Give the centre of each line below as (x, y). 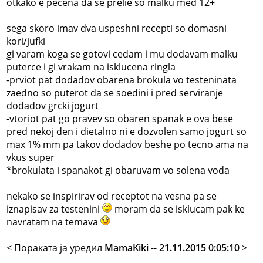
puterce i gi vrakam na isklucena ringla (91, 67)
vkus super (31, 157)
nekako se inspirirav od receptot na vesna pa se (112, 196)
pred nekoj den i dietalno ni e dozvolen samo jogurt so (127, 131)
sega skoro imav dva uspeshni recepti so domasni (117, 28)
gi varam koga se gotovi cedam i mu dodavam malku (122, 54)
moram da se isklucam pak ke (179, 209)
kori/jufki (26, 41)
